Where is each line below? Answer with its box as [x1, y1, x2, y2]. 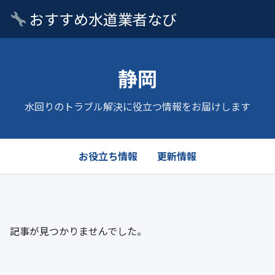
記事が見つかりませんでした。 [10, 223, 147, 238]
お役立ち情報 [79, 149, 137, 163]
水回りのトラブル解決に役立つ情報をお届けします [25, 99, 250, 114]
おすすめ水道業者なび [26, 8, 177, 29]
